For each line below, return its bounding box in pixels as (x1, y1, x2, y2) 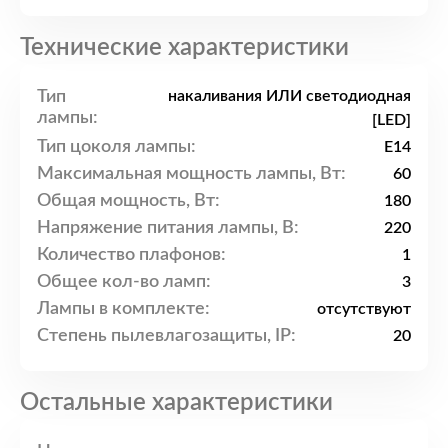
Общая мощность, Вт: (37, 191, 220, 210)
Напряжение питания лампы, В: (37, 218, 299, 237)
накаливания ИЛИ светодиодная (168, 88, 411, 105)
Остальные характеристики (20, 391, 333, 416)
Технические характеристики (20, 36, 349, 61)
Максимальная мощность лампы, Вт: (37, 164, 346, 183)
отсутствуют (317, 301, 411, 318)
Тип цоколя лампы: (37, 137, 196, 156)
